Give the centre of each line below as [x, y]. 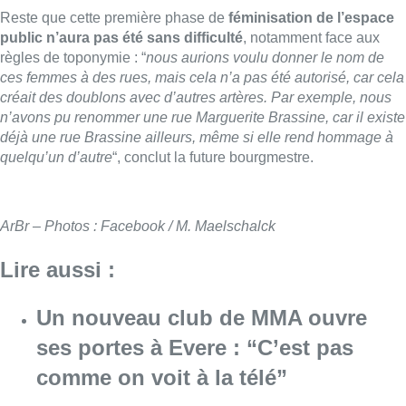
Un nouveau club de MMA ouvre [202, 317]
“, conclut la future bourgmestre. [213, 157]
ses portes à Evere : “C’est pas [195, 347]
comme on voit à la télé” [162, 377]
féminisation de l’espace [311, 17]
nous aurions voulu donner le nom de [265, 57]
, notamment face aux [311, 37]
